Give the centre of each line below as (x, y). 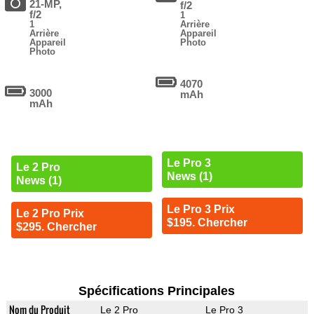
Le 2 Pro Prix (50, 214)
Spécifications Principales (157, 291)
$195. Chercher (207, 222)
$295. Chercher (56, 227)
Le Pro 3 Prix (200, 209)
